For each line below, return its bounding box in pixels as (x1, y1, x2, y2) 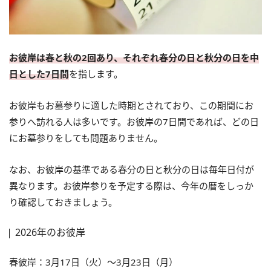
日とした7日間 (9, 67, 69, 80)
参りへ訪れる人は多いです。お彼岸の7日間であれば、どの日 (9, 115, 259, 128)
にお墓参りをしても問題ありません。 (9, 131, 163, 144)
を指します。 (69, 67, 123, 80)
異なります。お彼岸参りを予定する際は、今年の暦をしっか (9, 179, 253, 192)
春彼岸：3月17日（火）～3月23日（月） (9, 255, 178, 268)
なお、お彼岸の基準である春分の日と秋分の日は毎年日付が (9, 163, 254, 175)
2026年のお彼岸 (15, 225, 85, 239)
